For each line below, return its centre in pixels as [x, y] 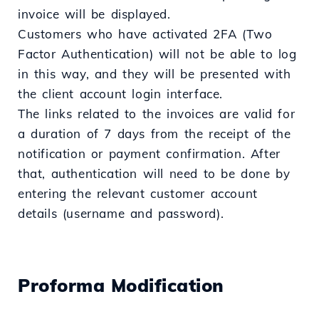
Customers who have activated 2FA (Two [145, 34]
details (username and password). [121, 214]
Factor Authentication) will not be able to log [157, 54]
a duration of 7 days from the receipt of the [155, 134]
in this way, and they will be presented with [155, 74]
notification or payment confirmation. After [149, 154]
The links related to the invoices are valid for [157, 114]
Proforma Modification [121, 286]
